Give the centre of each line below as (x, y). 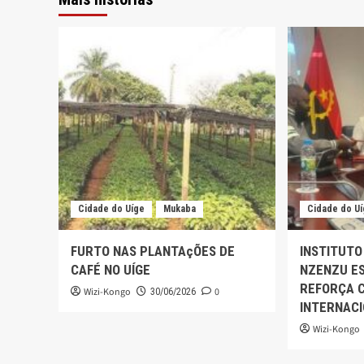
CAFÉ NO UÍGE (110, 269)
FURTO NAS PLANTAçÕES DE (153, 251)
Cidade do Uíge (111, 208)
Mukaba (180, 208)
